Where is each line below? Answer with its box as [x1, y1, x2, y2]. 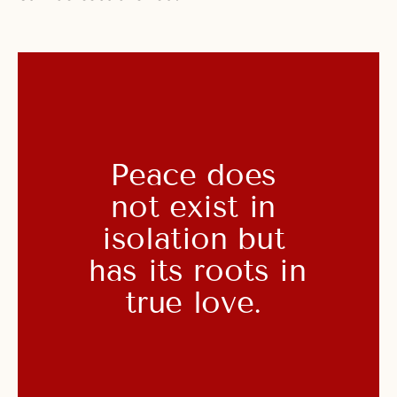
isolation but [101, 219, 285, 257]
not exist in [111, 187, 276, 225]
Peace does [110, 155, 276, 193]
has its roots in [89, 251, 307, 289]
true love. [125, 283, 272, 321]
